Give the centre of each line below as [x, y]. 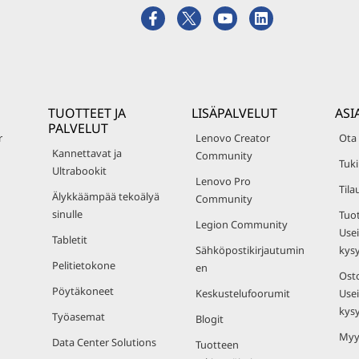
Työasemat [79, 317]
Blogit [210, 319]
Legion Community [242, 224]
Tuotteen [217, 345]
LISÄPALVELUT [234, 113]
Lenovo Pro [223, 181]
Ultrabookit [79, 171]
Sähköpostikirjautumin [250, 250]
